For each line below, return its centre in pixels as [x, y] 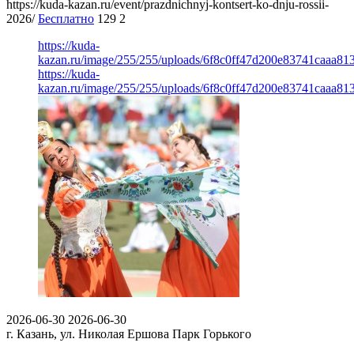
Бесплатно [66, 18]
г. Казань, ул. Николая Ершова [88, 333]
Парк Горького [212, 333]
